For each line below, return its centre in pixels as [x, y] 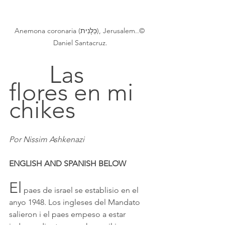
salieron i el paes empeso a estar [68, 214]
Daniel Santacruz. [80, 43]
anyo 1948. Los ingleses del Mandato [76, 202]
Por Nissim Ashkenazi [47, 140]
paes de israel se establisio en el [81, 190]
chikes [42, 110]
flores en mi [74, 92]
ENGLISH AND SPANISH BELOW [68, 164]
